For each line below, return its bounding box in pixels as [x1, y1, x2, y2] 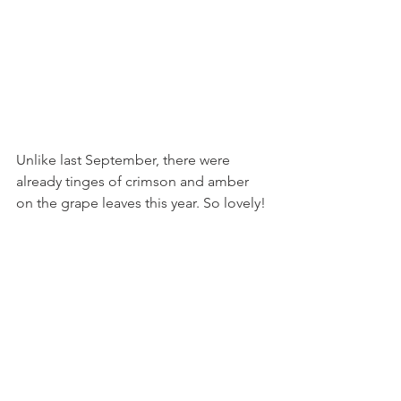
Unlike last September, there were [16, 150, 234, 168]
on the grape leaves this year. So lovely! [16, 193, 269, 211]
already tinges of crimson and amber [16, 172, 252, 190]
